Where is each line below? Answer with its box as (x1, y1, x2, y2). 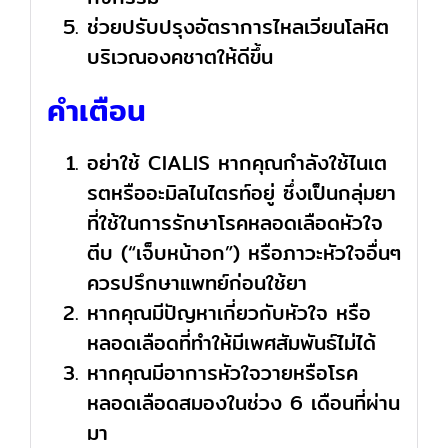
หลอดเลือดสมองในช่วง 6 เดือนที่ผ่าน (86, 387, 400, 419)
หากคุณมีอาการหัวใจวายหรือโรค (86, 357, 358, 389)
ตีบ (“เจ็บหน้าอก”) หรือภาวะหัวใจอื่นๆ (86, 237, 401, 269)
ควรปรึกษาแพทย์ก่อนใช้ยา (86, 267, 307, 299)
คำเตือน (46, 86, 146, 135)
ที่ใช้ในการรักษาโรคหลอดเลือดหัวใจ (86, 207, 383, 239)
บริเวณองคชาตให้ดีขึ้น (86, 41, 273, 73)
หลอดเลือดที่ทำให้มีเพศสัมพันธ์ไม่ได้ (86, 327, 376, 359)
